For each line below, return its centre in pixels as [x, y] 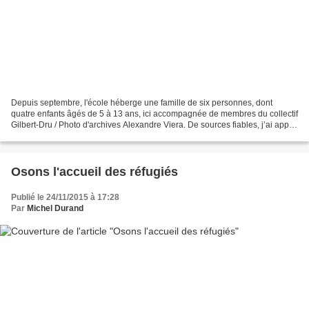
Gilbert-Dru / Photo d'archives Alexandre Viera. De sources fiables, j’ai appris [154, 124]
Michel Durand [55, 208]
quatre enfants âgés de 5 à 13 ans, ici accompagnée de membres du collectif [154, 113]
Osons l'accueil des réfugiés [94, 171]
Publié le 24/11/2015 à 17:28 [65, 197]
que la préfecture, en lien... [61, 136]
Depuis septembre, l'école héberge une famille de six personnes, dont [142, 102]
